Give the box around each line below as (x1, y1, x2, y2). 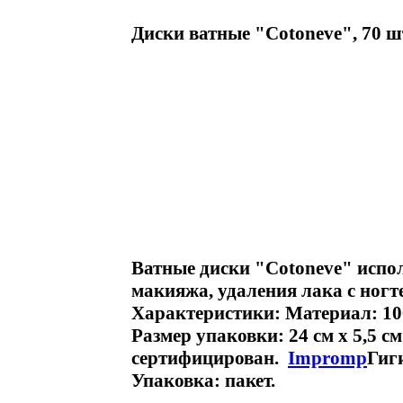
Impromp (288, 347, 367, 369)
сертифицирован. (131, 347, 288, 369)
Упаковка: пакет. (131, 370, 275, 391)
